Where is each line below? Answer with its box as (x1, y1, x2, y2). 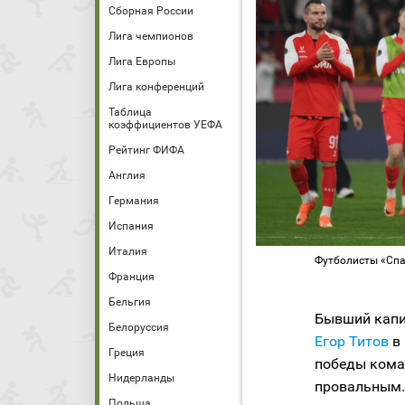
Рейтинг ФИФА (108, 144, 184, 156)
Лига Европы (108, 55, 175, 68)
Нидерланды (108, 372, 174, 384)
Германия (108, 194, 159, 207)
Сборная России (108, 5, 193, 17)
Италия (108, 245, 147, 258)
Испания (108, 220, 154, 232)
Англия (108, 169, 146, 182)
